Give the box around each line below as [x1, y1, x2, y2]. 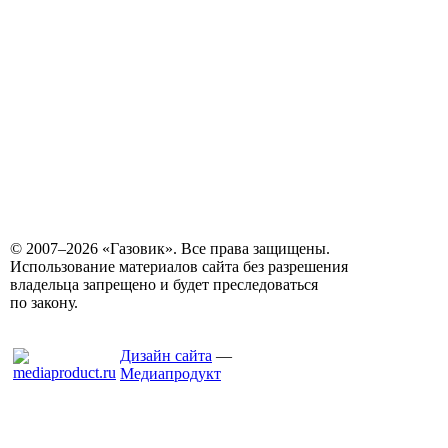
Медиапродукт [120, 365, 221, 382]
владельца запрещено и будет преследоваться [10, 276, 318, 293]
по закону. [10, 294, 78, 311]
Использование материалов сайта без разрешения [10, 258, 348, 275]
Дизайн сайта [120, 347, 212, 364]
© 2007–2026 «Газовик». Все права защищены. [10, 240, 330, 257]
